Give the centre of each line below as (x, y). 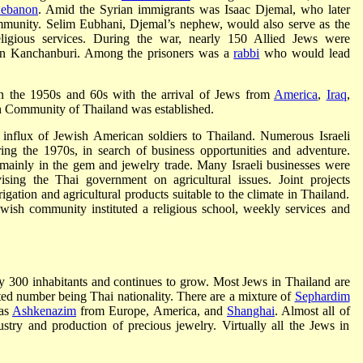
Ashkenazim (44, 311)
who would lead (305, 53)
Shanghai (250, 311)
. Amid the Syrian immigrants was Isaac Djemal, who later (194, 9)
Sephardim (322, 296)
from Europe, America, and (152, 311)
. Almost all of (312, 311)
